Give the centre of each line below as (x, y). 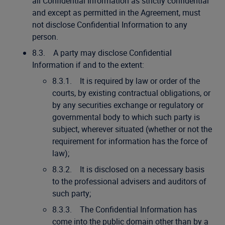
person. (45, 37)
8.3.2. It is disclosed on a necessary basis (128, 169)
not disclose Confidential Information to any (110, 25)
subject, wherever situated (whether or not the (132, 129)
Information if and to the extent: (88, 65)
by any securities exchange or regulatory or (128, 105)
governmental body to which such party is (126, 117)
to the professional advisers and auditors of (129, 181)
